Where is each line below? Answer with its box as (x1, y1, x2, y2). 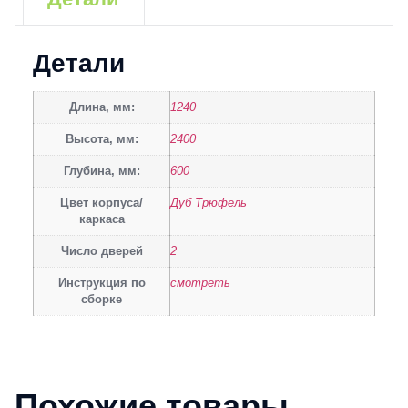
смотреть (170, 277, 230, 291)
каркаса (78, 213, 125, 227)
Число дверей (60, 245, 143, 259)
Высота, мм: (65, 133, 138, 147)
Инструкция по (57, 277, 146, 291)
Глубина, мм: (63, 165, 140, 178)
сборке (81, 293, 122, 307)
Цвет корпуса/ (60, 197, 143, 210)
